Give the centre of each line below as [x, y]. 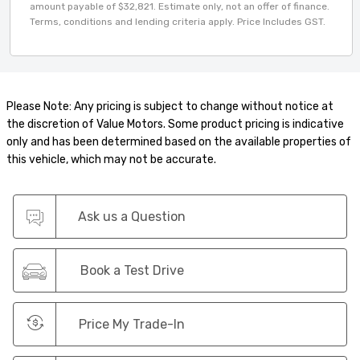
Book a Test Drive [133, 270]
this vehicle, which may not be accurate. [111, 159]
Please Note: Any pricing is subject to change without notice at [170, 106]
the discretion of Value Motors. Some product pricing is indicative [175, 124]
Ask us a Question [132, 216]
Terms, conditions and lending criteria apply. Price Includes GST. [178, 21]
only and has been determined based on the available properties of [179, 141]
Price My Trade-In [132, 324]
